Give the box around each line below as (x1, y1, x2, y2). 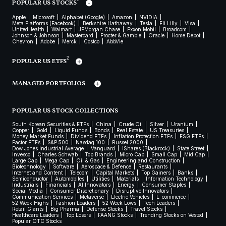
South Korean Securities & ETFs (12, 121, 89, 128)
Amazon (112, 14, 132, 21)
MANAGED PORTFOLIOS (12, 79, 85, 88)
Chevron (12, 38, 33, 45)
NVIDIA (139, 14, 157, 21)
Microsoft (33, 14, 54, 21)
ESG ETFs (180, 133, 204, 140)
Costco (84, 38, 99, 45)
